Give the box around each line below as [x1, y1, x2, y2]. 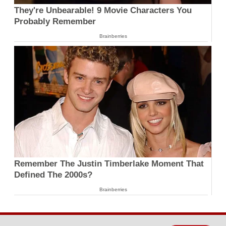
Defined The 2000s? [14, 169, 92, 180]
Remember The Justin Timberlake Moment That [14, 158, 204, 168]
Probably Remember [14, 17, 96, 27]
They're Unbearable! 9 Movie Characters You [14, 6, 192, 16]
